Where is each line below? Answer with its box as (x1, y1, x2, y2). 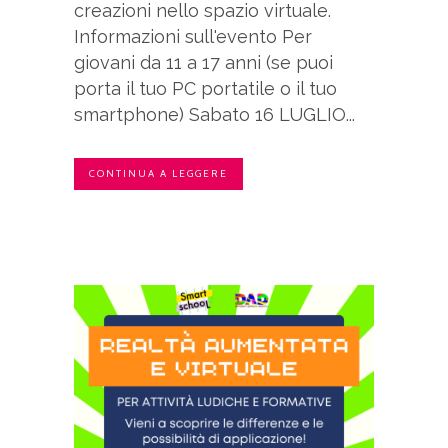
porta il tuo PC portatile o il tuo (74, 78, 337, 100)
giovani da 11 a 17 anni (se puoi (74, 52, 333, 74)
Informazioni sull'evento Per (74, 26, 312, 48)
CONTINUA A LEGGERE (89, 167, 228, 181)
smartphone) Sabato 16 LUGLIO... (74, 104, 355, 126)
